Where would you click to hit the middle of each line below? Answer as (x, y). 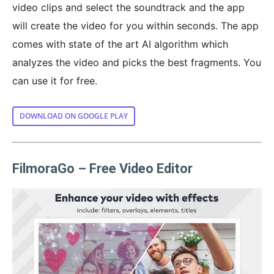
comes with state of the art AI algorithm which (120, 44)
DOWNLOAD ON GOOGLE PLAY (74, 116)
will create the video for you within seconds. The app (135, 26)
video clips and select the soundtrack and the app (128, 8)
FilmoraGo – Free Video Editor (102, 169)
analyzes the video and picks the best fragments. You (137, 63)
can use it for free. (55, 81)
